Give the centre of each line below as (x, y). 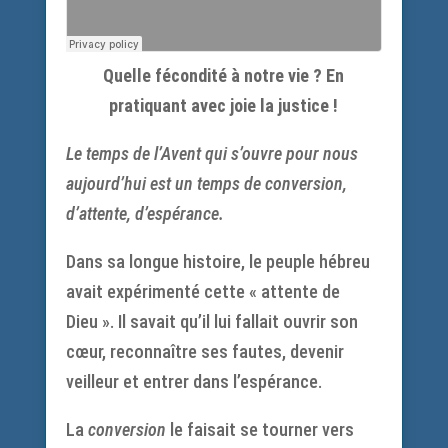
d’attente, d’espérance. (144, 213)
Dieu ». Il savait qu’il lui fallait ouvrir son (211, 321)
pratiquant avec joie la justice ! (224, 105)
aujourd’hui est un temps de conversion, (206, 183)
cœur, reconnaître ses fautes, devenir (204, 351)
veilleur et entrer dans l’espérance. (193, 381)
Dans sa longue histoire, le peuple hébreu (217, 261)
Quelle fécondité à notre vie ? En (224, 75)
